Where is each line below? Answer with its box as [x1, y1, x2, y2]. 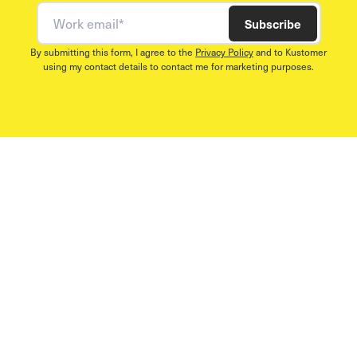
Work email [37, 2, 108, 23]
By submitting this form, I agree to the [30, 45, 193, 58]
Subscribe [245, 14, 301, 32]
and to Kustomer [253, 45, 327, 58]
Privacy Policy [195, 45, 253, 58]
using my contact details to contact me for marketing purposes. [43, 60, 314, 73]
